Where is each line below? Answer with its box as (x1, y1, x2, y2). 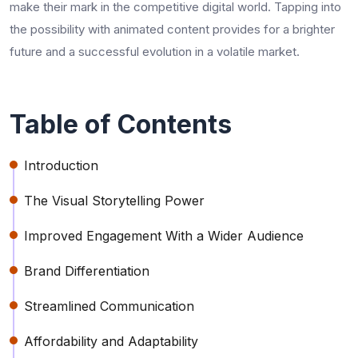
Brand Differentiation (24, 262, 149, 279)
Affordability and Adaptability (24, 332, 198, 349)
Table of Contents (10, 108, 232, 140)
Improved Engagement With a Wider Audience (24, 227, 304, 244)
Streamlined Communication (24, 297, 194, 314)
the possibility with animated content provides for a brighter (10, 21, 335, 37)
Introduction (24, 157, 98, 173)
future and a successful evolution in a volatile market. (10, 43, 300, 59)
